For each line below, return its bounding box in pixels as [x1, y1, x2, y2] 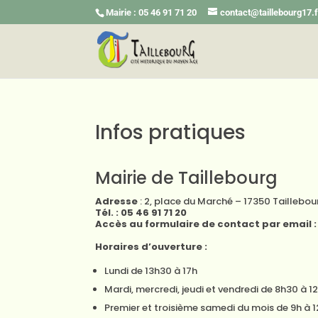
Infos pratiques [95, 119, 246, 146]
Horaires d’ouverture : [95, 240, 208, 253]
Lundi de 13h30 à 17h [104, 264, 198, 278]
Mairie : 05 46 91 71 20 [106, 6, 197, 18]
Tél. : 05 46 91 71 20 [95, 206, 187, 219]
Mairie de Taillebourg [95, 166, 278, 190]
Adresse [95, 194, 138, 208]
